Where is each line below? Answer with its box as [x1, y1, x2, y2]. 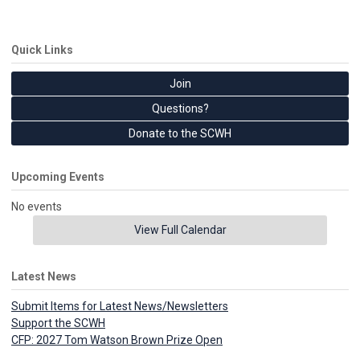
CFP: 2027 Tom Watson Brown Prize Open [11, 333, 223, 347]
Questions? [151, 102, 209, 116]
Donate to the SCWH [129, 127, 231, 141]
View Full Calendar [133, 223, 227, 237]
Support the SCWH [11, 317, 105, 330]
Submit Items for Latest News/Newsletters [11, 300, 228, 313]
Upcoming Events [11, 170, 104, 184]
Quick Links [11, 43, 73, 57]
